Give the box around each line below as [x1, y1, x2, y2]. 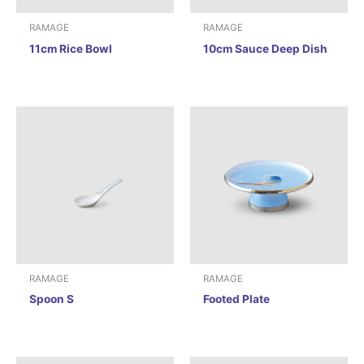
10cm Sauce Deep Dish [203, 42, 328, 56]
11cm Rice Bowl [29, 42, 113, 56]
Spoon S [29, 292, 75, 306]
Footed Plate [203, 292, 271, 306]
